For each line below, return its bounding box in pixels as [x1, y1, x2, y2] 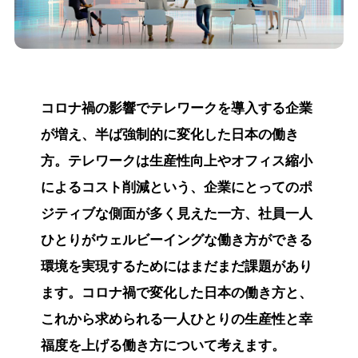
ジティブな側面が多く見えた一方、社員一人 [40, 206, 312, 222]
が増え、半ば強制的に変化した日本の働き [40, 127, 299, 143]
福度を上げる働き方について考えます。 [40, 338, 285, 354]
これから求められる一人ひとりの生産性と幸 [40, 312, 312, 328]
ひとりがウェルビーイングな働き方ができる [40, 233, 312, 249]
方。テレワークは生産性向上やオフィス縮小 [40, 153, 312, 169]
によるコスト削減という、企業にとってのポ [40, 180, 312, 196]
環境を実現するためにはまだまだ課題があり [40, 259, 312, 275]
